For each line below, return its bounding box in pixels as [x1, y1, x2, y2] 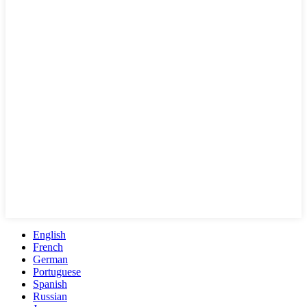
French [33, 241, 63, 254]
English [33, 229, 66, 241]
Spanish [33, 278, 67, 291]
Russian [33, 291, 67, 303]
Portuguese [33, 266, 81, 278]
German [33, 254, 68, 266]
